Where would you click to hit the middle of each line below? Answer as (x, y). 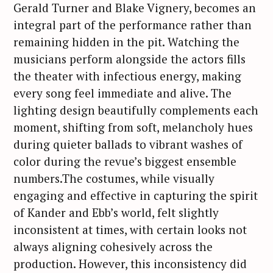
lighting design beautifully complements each (136, 110)
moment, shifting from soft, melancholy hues (133, 127)
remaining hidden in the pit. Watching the (126, 42)
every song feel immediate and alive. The (122, 93)
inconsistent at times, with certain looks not (130, 230)
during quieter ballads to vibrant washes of (128, 144)
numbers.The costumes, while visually (114, 179)
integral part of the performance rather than (133, 25)
